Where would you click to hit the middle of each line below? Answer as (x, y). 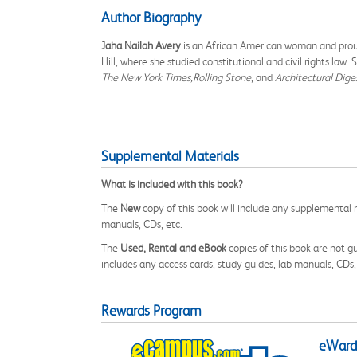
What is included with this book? (172, 184)
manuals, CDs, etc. (142, 224)
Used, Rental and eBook (173, 248)
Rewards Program (151, 311)
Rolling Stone (222, 77)
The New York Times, (147, 77)
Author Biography (151, 18)
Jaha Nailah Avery (141, 45)
